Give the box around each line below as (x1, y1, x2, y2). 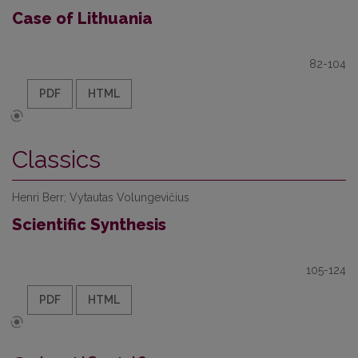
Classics (12, 145, 101, 173)
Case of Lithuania (12, 9, 153, 28)
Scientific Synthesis (12, 215, 166, 234)
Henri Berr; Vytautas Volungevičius (12, 191, 189, 204)
